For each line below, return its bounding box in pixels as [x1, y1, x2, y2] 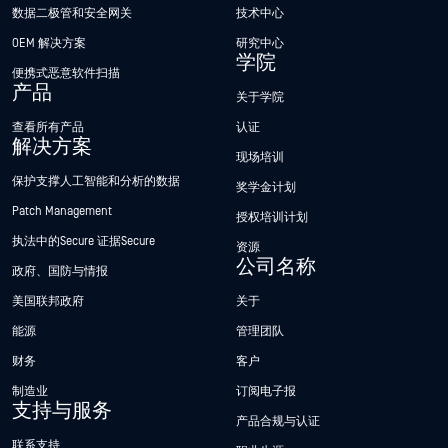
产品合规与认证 [236, 415, 320, 429]
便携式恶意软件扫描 [12, 67, 120, 81]
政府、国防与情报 [12, 265, 108, 279]
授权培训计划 [236, 211, 308, 225]
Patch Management [12, 205, 112, 219]
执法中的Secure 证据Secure [12, 235, 155, 249]
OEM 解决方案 [12, 37, 86, 51]
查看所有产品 [12, 121, 84, 135]
